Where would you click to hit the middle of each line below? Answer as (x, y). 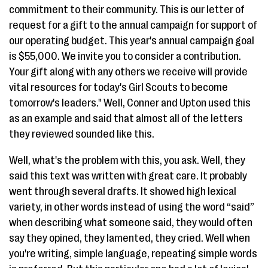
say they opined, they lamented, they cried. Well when (130, 238)
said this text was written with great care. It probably (128, 176)
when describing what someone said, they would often (131, 223)
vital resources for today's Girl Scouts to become (118, 87)
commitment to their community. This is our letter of (127, 10)
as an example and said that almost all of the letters (126, 118)
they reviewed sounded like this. (82, 134)
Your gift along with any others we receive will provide (128, 72)
